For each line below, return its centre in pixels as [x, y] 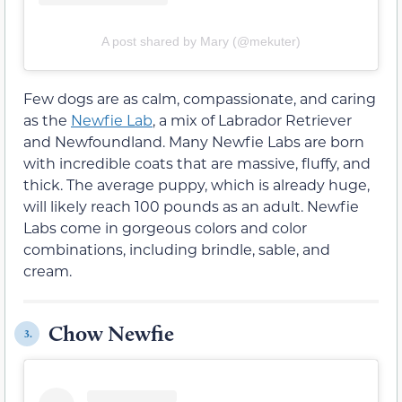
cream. [48, 271]
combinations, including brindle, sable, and [177, 249]
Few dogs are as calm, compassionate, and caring [200, 99]
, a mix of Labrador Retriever [252, 120]
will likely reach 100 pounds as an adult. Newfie [191, 206]
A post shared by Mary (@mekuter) [201, 42]
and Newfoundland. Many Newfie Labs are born [194, 142]
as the [47, 120]
